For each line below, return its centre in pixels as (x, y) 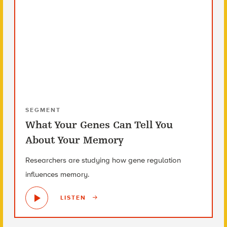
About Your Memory (74, 140)
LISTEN (74, 198)
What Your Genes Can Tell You (99, 125)
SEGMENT (43, 110)
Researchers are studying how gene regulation (103, 160)
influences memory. (57, 174)
